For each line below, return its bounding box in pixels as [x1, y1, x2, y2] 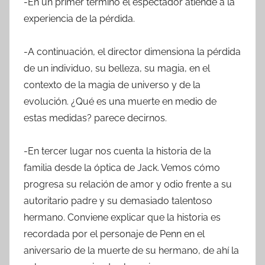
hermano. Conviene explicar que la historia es [24, 211, 221, 223]
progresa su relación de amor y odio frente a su [24, 178, 232, 190]
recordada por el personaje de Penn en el [24, 228, 205, 240]
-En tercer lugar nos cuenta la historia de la [24, 145, 211, 157]
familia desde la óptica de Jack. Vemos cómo [24, 161, 220, 173]
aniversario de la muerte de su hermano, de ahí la [24, 244, 239, 256]
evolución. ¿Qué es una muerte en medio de [24, 95, 216, 107]
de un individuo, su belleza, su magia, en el [24, 62, 210, 74]
